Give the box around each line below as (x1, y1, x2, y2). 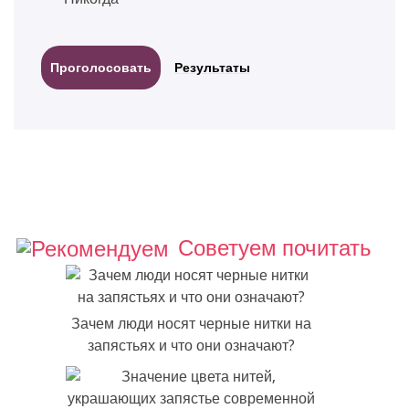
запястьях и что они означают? (87, 337, 295, 355)
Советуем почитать (178, 235, 372, 261)
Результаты (174, 59, 250, 75)
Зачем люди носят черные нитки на (70, 315, 311, 333)
